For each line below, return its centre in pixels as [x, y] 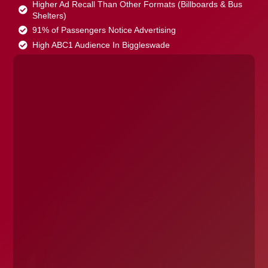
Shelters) [50, 16]
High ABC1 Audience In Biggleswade [101, 45]
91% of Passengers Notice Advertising [104, 30]
